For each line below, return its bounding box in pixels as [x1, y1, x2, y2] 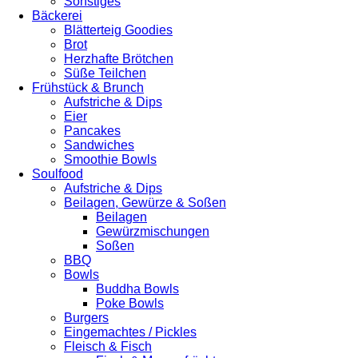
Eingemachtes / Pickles [64, 325, 197, 339]
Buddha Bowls [96, 282, 179, 296]
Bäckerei [32, 9, 82, 22]
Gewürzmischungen [96, 225, 209, 238]
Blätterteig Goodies [64, 23, 173, 37]
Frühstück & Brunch [32, 81, 144, 94]
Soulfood [32, 167, 83, 181]
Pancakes [64, 124, 121, 137]
